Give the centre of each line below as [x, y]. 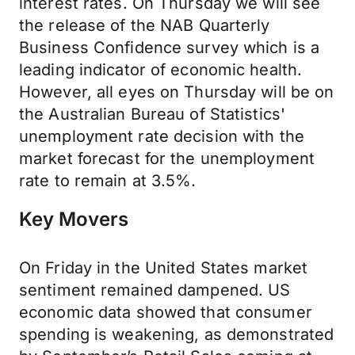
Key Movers [74, 219]
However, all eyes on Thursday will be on [177, 92]
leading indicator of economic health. [161, 70]
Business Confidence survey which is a [170, 48]
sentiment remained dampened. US [155, 290]
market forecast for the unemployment [167, 158]
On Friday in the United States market [164, 268]
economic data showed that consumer [166, 312]
